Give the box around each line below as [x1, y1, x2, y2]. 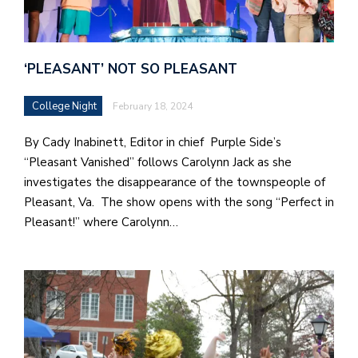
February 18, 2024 [113, 99, 193, 113]
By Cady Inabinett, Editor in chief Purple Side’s [24, 133, 281, 150]
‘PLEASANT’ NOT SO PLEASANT [24, 59, 241, 78]
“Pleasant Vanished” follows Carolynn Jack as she [24, 153, 292, 170]
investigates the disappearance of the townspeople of [24, 173, 325, 190]
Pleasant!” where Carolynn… [24, 213, 178, 230]
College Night [32, 98, 97, 113]
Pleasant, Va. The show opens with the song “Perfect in [24, 193, 334, 210]
